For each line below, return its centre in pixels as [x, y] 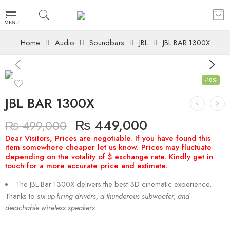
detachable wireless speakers [50, 208]
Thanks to [21, 196]
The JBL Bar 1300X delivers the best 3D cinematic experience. [113, 184]
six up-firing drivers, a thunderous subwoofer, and [113, 196]
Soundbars [107, 42]
